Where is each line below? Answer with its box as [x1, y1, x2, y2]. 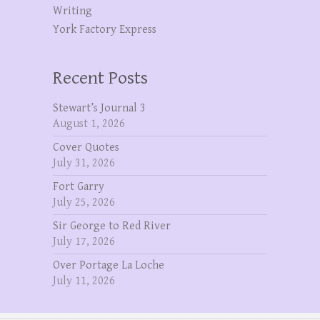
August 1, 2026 [53, 117, 125, 131]
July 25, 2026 [53, 196, 115, 210]
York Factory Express [53, 23, 156, 37]
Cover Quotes [53, 141, 119, 155]
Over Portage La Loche [53, 259, 164, 273]
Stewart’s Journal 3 [53, 101, 146, 116]
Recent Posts [53, 67, 148, 89]
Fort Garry [53, 180, 104, 194]
